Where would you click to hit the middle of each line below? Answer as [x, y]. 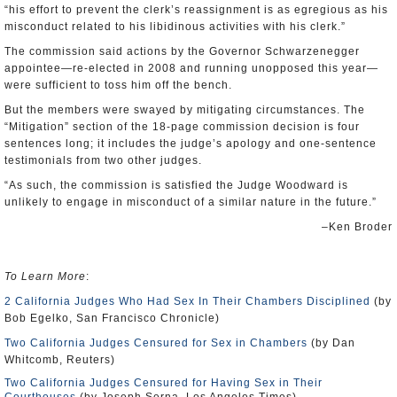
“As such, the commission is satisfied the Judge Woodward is [176, 185]
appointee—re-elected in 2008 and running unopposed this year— [191, 68]
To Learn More [45, 276]
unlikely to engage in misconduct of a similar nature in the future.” [191, 202]
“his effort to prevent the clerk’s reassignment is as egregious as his [196, 10]
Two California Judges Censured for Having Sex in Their [163, 383]
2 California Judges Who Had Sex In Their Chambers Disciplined [187, 301]
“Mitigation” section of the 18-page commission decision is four [182, 127]
